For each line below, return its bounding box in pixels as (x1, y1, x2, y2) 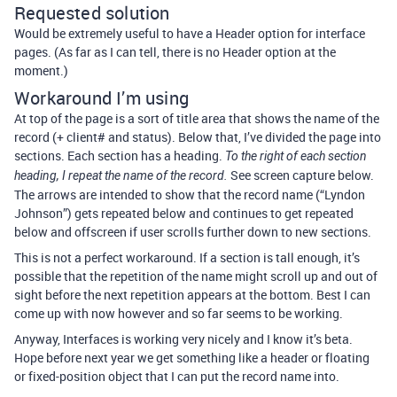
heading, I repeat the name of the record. (14, 168, 228, 183)
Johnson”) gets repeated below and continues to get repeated (14, 205, 354, 222)
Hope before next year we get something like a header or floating (14, 349, 370, 366)
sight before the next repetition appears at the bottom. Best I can (14, 286, 370, 303)
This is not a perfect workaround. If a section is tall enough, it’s (14, 249, 360, 266)
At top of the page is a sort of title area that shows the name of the (14, 110, 379, 127)
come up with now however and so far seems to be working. (14, 305, 343, 322)
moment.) (14, 62, 68, 79)
